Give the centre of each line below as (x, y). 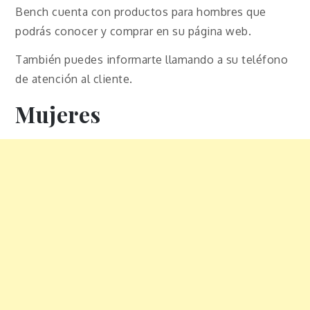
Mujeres (58, 114)
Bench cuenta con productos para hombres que (141, 12)
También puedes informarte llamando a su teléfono (152, 60)
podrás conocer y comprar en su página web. (134, 31)
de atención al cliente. (74, 79)
